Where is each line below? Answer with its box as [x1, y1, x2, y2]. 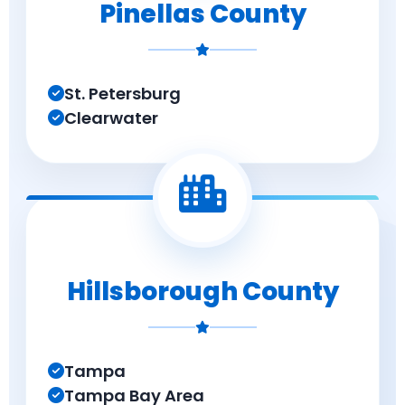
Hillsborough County [66, 274, 339, 309]
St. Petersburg [64, 82, 181, 105]
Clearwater [64, 107, 158, 129]
